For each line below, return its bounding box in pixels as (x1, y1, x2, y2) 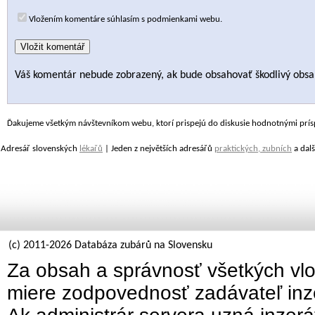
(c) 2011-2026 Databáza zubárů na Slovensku (8, 240, 212, 251)
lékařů (79, 144, 103, 153)
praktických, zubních (214, 144, 292, 153)
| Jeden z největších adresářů (103, 144, 214, 153)
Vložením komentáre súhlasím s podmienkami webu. (29, 15, 222, 24)
